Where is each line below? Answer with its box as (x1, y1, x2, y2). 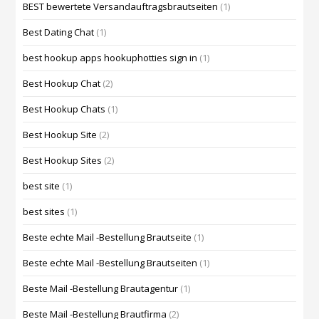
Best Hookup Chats (23, 103, 106, 116)
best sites (23, 205, 66, 219)
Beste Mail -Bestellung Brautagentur (23, 282, 179, 296)
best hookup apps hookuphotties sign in (23, 51, 198, 65)
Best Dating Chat (23, 26, 95, 39)
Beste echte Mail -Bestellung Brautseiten (23, 256, 198, 270)
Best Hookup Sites (23, 154, 103, 167)
